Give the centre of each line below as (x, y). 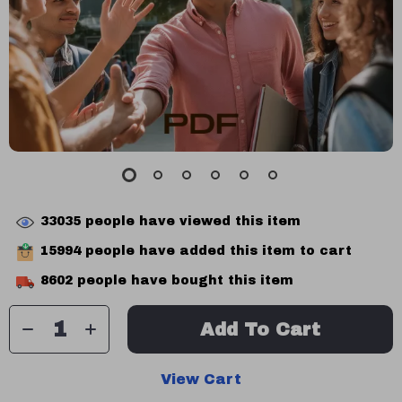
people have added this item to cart (216, 251)
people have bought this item (183, 281)
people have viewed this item (191, 222)
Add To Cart (260, 329)
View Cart (201, 379)
